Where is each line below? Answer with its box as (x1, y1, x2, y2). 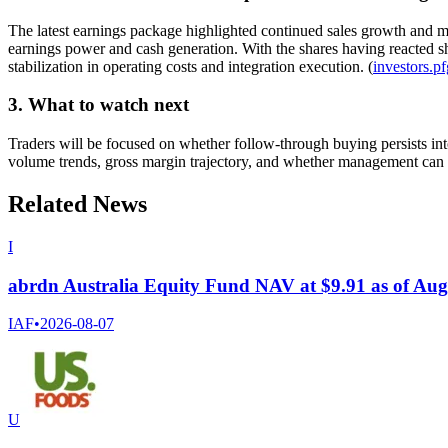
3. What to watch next (8, 94, 189, 116)
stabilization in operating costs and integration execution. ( (8, 57, 373, 75)
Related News (8, 191, 147, 218)
